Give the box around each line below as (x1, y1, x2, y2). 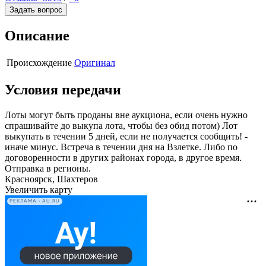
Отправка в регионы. (5, 163, 91, 173)
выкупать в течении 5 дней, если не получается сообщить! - (5, 131, 248, 141)
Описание (5, 28, 69, 44)
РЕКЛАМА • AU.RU (9, 198, 60, 204)
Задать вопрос (9, 5, 62, 15)
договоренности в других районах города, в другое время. (5, 152, 242, 163)
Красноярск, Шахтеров (5, 173, 98, 184)
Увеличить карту (5, 184, 72, 195)
